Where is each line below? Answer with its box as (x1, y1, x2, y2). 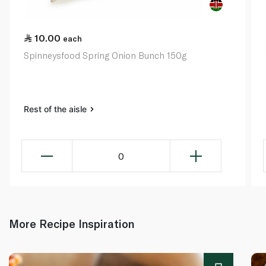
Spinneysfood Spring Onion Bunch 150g (24, 50, 186, 61)
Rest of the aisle (24, 104, 89, 115)
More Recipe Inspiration (9, 217, 134, 231)
